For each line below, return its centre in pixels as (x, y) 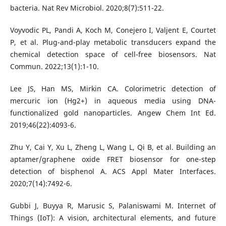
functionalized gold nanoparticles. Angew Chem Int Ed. (113, 112)
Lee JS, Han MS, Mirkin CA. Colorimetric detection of (113, 88)
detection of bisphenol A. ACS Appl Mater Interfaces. (113, 171)
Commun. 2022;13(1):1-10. (54, 66)
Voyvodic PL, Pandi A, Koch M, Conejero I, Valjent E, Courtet (113, 30)
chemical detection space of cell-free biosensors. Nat (113, 54)
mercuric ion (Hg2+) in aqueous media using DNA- (113, 100)
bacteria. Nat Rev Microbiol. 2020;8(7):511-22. (87, 8)
